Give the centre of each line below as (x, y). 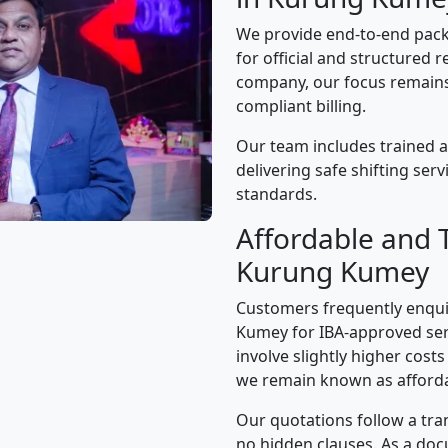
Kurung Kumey (332, 271)
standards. (276, 194)
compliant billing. (301, 106)
